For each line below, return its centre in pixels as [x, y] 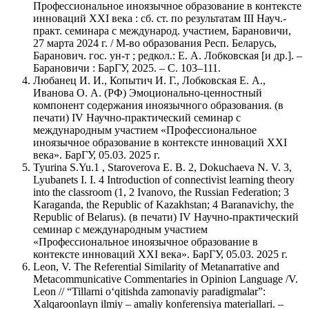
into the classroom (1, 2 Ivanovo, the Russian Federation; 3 [161, 192]
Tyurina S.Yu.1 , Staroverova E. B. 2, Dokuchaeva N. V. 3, [162, 167]
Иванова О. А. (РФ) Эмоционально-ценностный [148, 92]
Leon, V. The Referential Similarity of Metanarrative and [156, 266]
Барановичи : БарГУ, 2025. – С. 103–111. [127, 68]
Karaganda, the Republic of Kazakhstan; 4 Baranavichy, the [163, 204]
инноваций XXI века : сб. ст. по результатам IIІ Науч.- [160, 18]
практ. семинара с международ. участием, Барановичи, [162, 30]
